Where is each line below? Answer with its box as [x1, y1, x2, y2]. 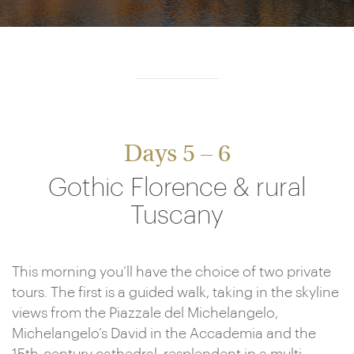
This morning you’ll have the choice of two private [12, 265, 331, 279]
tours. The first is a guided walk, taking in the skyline [12, 285, 339, 299]
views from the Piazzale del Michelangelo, [12, 306, 278, 320]
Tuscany [130, 203, 224, 228]
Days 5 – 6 [123, 144, 231, 167]
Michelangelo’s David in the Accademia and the [12, 326, 316, 341]
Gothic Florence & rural [48, 175, 306, 201]
